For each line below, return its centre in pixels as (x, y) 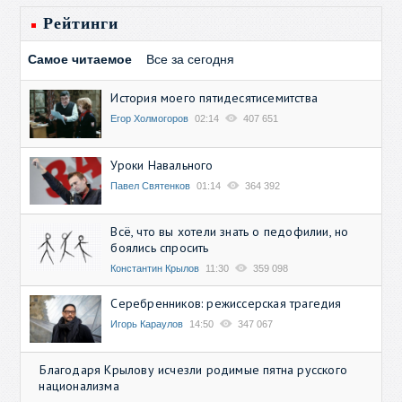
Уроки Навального (162, 165)
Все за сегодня (191, 60)
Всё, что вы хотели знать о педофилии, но (230, 232)
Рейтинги (81, 24)
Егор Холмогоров (150, 119)
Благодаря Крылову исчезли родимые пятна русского (194, 370)
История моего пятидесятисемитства (214, 98)
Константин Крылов (155, 269)
